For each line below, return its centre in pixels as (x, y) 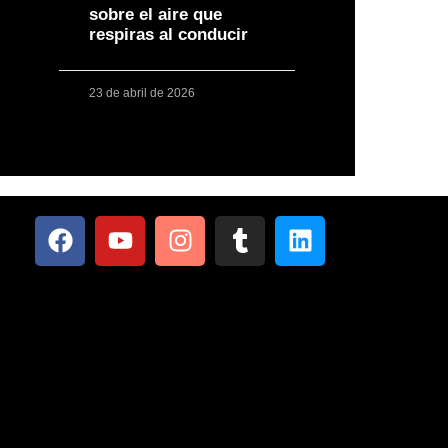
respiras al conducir (168, 34)
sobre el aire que (155, 14)
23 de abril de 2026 (141, 92)
